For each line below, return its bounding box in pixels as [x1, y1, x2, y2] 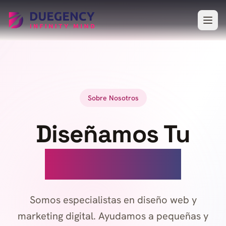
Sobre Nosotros [87, 93, 139, 102]
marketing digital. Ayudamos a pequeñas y [18, 209, 208, 222]
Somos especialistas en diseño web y [29, 193, 197, 206]
